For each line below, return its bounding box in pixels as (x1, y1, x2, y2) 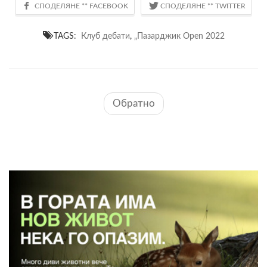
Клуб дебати (80, 31, 130, 41)
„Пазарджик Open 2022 (133, 31, 225, 41)
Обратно (112, 98, 155, 108)
